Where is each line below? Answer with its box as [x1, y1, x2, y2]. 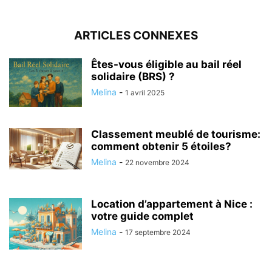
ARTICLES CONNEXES [74, 28, 198, 42]
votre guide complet [91, 209, 194, 222]
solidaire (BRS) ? [91, 70, 175, 83]
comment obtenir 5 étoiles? [91, 140, 231, 152]
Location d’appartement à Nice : [91, 197, 253, 210]
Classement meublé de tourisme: [91, 127, 260, 140]
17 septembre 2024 [125, 227, 191, 237]
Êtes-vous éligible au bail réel [91, 58, 242, 70]
